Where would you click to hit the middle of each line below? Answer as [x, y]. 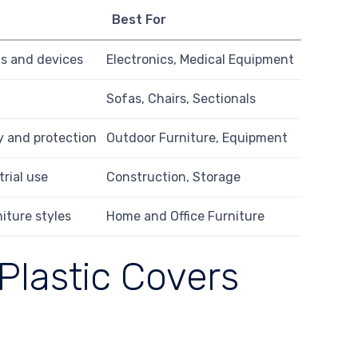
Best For [139, 20]
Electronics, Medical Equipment [201, 60]
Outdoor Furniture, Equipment [197, 138]
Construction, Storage [174, 177]
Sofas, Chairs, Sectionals [181, 99]
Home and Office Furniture [186, 217]
